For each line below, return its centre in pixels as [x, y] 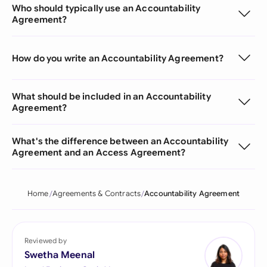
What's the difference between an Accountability [120, 141]
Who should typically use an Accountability [106, 8]
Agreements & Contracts [97, 194]
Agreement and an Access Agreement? [99, 152]
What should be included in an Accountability [111, 96]
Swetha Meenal [60, 255]
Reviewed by [46, 240]
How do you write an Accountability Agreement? [118, 58]
